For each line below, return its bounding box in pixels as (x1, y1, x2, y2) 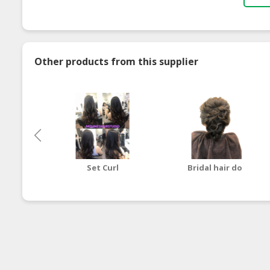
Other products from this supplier (34, 54, 198, 68)
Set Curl (86, 162, 119, 173)
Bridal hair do (187, 162, 243, 173)
